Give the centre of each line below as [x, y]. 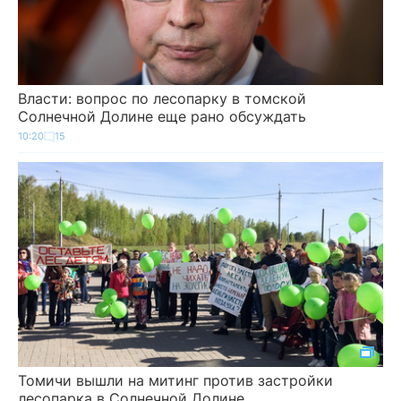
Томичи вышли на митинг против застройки [175, 380]
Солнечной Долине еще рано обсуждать [162, 116]
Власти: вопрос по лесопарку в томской [162, 98]
